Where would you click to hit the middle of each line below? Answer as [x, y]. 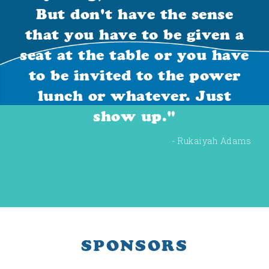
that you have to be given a [134, 34]
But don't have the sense [134, 14]
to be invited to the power [134, 75]
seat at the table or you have [134, 55]
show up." [134, 116]
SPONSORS [134, 245]
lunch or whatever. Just [134, 95]
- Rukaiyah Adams [211, 141]
